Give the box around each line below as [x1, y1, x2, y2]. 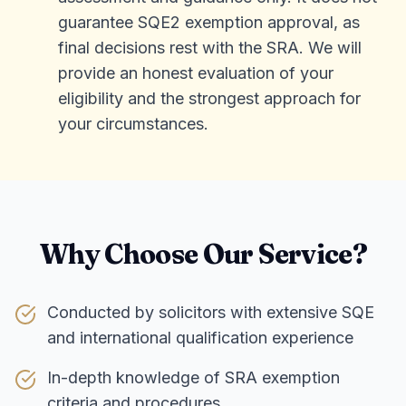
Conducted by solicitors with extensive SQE [47, 303, 374, 322]
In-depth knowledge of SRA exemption [47, 368, 340, 387]
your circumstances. [58, 114, 208, 133]
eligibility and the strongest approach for [58, 89, 361, 108]
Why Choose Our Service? [39, 237, 367, 271]
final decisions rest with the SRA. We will [58, 38, 362, 57]
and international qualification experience [47, 328, 353, 347]
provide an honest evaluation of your [58, 63, 333, 82]
